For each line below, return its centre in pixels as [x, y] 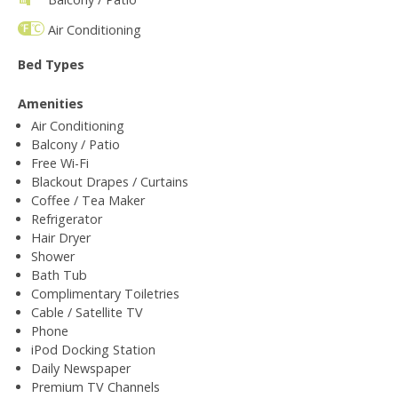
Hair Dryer [61, 237]
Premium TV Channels [96, 386]
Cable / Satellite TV [87, 312]
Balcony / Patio [76, 144]
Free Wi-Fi [60, 163]
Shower [53, 256]
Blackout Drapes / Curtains [110, 181]
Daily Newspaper [81, 368]
